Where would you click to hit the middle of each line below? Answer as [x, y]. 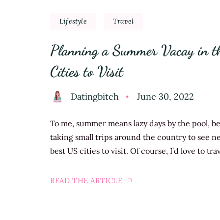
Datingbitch [95, 97]
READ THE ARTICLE [86, 181]
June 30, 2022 [165, 97]
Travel [123, 21]
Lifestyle [73, 21]
